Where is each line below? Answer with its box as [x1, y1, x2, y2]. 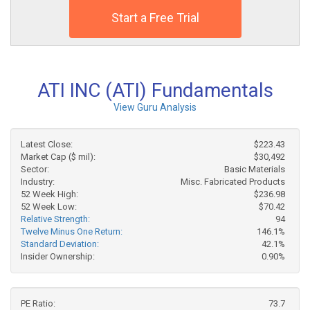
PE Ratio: [21, 298, 55, 309]
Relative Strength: [21, 214, 90, 224]
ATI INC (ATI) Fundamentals [37, 79, 273, 102]
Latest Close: [21, 139, 73, 149]
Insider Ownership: [21, 251, 95, 262]
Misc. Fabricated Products [181, 176, 285, 187]
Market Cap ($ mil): [21, 152, 95, 162]
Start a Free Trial [111, 10, 199, 25]
